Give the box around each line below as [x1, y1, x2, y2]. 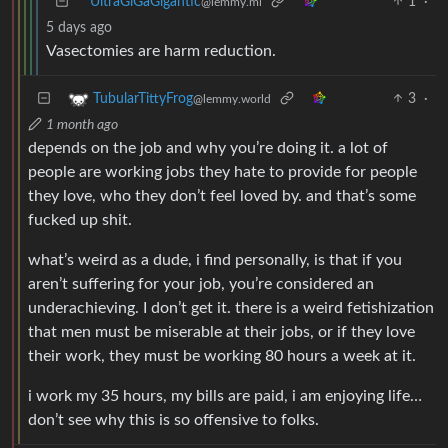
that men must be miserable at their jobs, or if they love [28, 323, 415, 340]
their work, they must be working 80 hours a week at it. [28, 347, 416, 364]
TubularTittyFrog [93, 91, 193, 106]
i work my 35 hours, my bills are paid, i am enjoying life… [28, 387, 422, 404]
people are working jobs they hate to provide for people [28, 163, 417, 180]
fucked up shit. [28, 211, 132, 228]
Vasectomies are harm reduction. [46, 42, 276, 59]
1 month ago [46, 117, 118, 132]
